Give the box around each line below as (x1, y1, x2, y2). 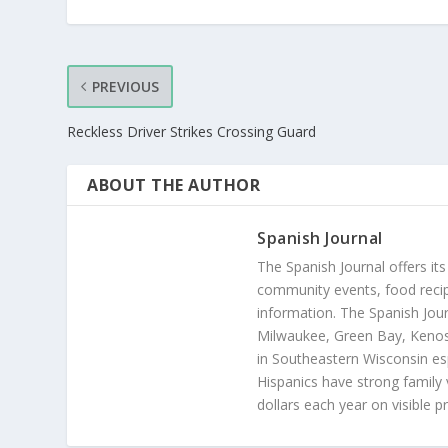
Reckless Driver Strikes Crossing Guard (67, 121, 317, 141)
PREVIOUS (92, 76, 160, 96)
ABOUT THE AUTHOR (87, 173, 261, 196)
